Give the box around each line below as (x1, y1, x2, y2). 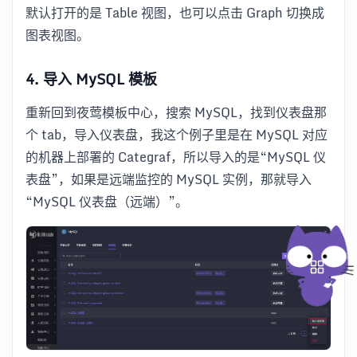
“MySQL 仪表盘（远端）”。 (25, 190, 188, 212)
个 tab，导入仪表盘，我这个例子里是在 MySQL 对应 (25, 124, 328, 145)
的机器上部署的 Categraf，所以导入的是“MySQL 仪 (25, 146, 326, 167)
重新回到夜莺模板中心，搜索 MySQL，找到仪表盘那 (25, 101, 327, 123)
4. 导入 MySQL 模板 (25, 67, 157, 92)
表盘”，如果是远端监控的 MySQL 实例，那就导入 (25, 168, 312, 190)
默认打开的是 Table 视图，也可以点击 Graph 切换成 (25, 2, 324, 23)
